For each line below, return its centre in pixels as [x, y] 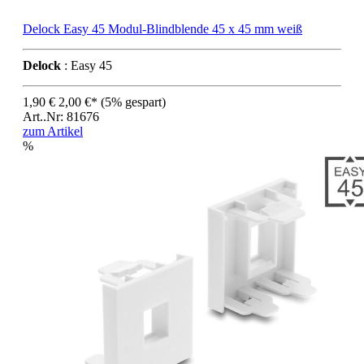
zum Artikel [53, 131]
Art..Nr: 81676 [61, 116]
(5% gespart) [133, 102]
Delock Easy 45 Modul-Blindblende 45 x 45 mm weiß [162, 28]
